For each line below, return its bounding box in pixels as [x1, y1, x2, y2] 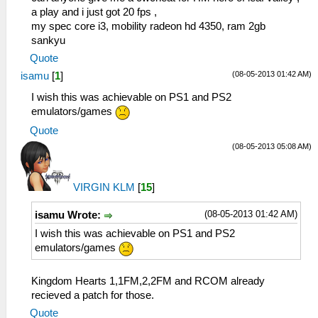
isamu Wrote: [35, 209, 104, 221]
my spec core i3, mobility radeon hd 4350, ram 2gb [31, 21, 265, 33]
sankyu [31, 35, 65, 47]
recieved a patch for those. [31, 289, 154, 301]
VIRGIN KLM [73, 182, 135, 194]
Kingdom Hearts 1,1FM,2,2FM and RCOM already [31, 275, 265, 287]
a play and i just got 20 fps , [31, 6, 157, 18]
